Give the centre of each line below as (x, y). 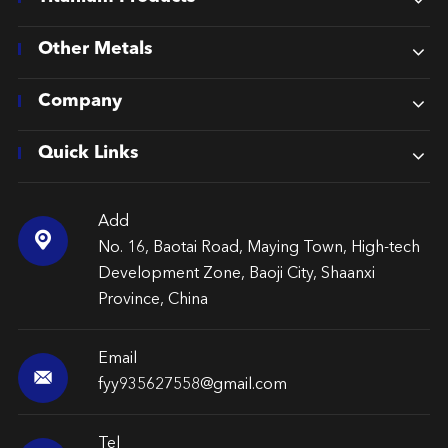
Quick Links (88, 152)
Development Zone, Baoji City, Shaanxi (236, 273)
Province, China (152, 299)
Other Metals (95, 48)
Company (79, 100)
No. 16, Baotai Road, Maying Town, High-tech (258, 247)
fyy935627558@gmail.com (192, 384)
